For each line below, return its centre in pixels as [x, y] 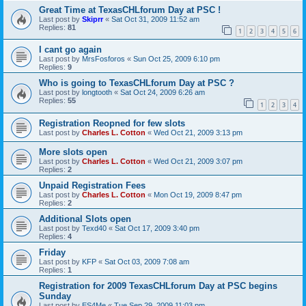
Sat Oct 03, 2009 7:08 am [147, 262]
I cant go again [70, 50]
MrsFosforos [103, 59]
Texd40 [94, 228]
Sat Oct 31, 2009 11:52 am [155, 19]
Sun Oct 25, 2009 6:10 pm [177, 59]
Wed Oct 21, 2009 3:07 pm [198, 162]
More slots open [73, 152]
